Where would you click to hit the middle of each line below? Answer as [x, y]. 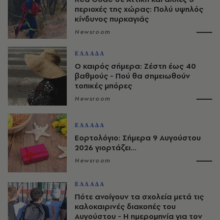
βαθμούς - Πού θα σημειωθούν [132, 76]
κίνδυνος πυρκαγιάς [112, 19]
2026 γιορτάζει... [106, 148]
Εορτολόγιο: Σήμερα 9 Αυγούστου [138, 138]
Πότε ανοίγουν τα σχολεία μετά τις [139, 197]
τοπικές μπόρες [103, 86]
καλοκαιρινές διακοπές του [125, 207]
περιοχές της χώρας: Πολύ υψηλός [139, 9]
